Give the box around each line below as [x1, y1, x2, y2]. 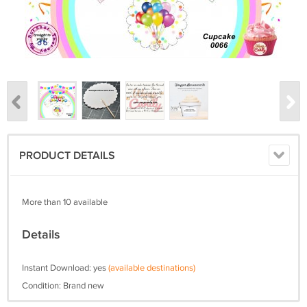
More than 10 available [22, 197, 108, 208]
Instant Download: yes [22, 262, 108, 274]
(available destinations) [108, 262, 195, 274]
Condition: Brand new [22, 280, 104, 292]
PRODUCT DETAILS [19, 149, 115, 163]
